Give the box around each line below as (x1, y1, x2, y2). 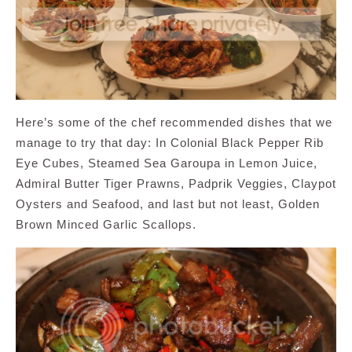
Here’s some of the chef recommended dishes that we (16, 115, 332, 129)
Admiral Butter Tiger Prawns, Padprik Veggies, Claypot (16, 176, 336, 190)
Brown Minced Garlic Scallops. (16, 217, 196, 231)
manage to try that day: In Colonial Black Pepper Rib (16, 135, 324, 149)
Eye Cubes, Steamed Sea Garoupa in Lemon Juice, (16, 156, 317, 170)
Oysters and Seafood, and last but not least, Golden (16, 196, 320, 211)
